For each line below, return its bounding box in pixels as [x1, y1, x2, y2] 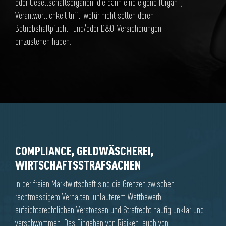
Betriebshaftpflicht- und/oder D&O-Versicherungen [15, 23, 161, 34]
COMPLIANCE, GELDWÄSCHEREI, [15, 143, 154, 158]
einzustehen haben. [15, 36, 71, 47]
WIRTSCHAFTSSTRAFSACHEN [15, 157, 141, 173]
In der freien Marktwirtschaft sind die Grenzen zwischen [15, 178, 175, 190]
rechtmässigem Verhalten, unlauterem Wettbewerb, [15, 191, 163, 203]
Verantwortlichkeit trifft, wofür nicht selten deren [15, 10, 154, 21]
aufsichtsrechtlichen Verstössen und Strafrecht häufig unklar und [15, 204, 204, 216]
